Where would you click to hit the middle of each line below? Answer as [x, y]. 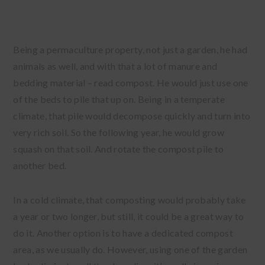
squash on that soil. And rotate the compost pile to [119, 149]
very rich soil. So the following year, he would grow [119, 132]
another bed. [40, 166]
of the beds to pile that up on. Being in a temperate [119, 99]
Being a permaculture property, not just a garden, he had [130, 50]
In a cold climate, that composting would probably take [130, 200]
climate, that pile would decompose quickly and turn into [132, 116]
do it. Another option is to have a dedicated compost [123, 233]
